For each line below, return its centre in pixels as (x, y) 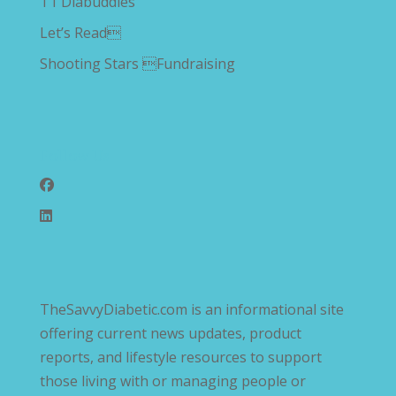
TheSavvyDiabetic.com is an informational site (191, 310)
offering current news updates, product (170, 334)
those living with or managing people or (172, 381)
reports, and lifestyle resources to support (180, 358)
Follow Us (74, 155)
